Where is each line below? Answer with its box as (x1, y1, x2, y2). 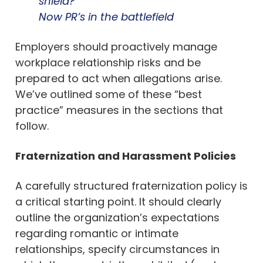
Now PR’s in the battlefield (39, 9, 174, 24)
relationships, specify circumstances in (15, 241, 220, 257)
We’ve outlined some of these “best (15, 86, 202, 102)
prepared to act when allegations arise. (15, 70, 222, 86)
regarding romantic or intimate (15, 225, 178, 241)
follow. (15, 118, 49, 133)
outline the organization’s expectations (15, 210, 220, 225)
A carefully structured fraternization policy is (15, 178, 248, 193)
